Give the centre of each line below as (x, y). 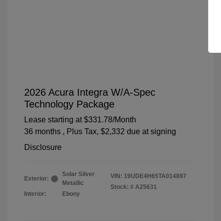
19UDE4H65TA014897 (155, 176)
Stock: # (122, 187)
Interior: (35, 194)
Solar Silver (78, 174)
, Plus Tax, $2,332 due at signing (119, 132)
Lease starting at (53, 120)
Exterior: (37, 179)
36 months (42, 132)
